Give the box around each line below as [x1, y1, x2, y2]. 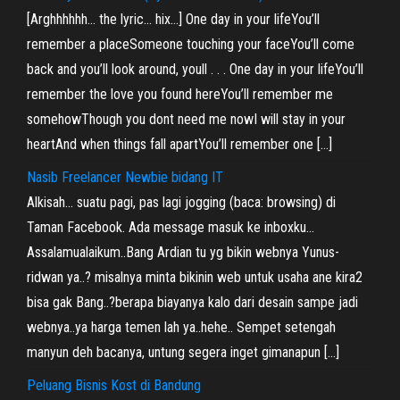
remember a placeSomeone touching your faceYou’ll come [27, 36, 354, 53]
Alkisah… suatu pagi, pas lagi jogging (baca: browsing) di [27, 194, 336, 211]
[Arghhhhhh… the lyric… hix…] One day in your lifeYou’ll [27, 11, 320, 28]
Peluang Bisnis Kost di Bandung [27, 377, 201, 394]
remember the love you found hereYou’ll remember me [27, 86, 333, 103]
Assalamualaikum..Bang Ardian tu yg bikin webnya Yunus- [27, 244, 339, 261]
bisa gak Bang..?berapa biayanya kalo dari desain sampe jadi [27, 294, 358, 311]
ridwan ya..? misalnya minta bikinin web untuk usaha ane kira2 [27, 269, 362, 286]
